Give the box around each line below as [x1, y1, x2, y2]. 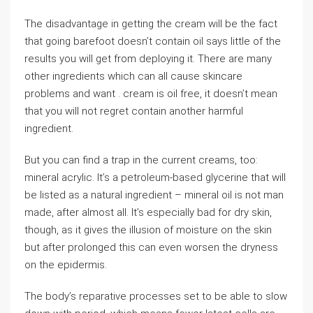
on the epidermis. [24, 259, 107, 271]
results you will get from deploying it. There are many [24, 52, 272, 65]
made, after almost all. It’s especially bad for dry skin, [24, 206, 272, 219]
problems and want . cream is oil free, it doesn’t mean [24, 87, 277, 100]
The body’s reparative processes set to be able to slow [24, 290, 287, 303]
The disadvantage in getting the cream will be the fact [24, 17, 277, 30]
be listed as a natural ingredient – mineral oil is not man [24, 189, 284, 201]
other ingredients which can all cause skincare [24, 70, 242, 82]
